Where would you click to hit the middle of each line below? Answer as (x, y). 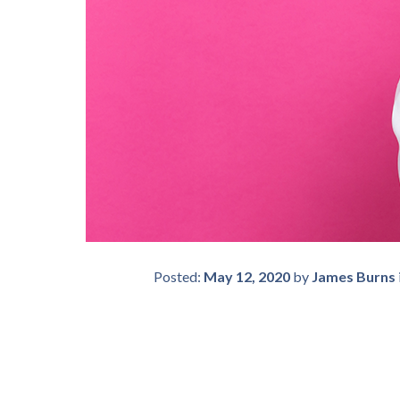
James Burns (354, 276)
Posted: (179, 276)
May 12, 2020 (247, 276)
